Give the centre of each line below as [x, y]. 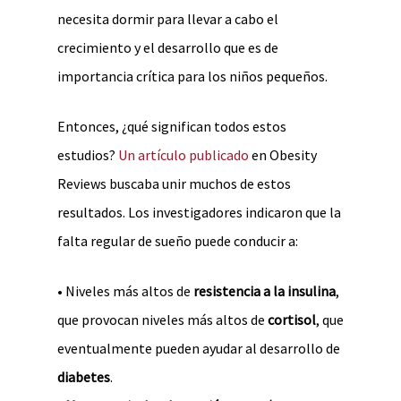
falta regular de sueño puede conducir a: [178, 241]
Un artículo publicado [183, 155]
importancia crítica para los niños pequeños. [192, 76]
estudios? [88, 155]
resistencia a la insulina [264, 291]
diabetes [84, 377]
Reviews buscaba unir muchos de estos [174, 183]
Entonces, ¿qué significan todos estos [172, 126]
